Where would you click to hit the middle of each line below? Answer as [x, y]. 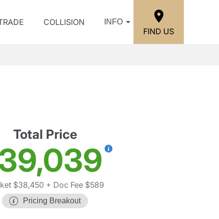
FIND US [159, 31]
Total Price [45, 134]
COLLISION [64, 22]
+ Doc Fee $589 [74, 185]
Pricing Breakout [52, 201]
